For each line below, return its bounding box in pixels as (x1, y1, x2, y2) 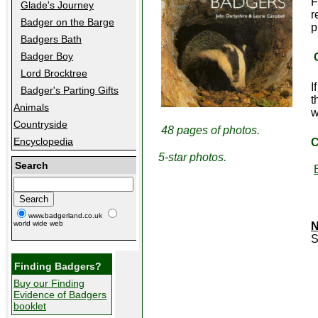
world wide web (13, 219, 63, 227)
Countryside (13, 119, 67, 130)
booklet (13, 300, 46, 312)
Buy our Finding (13, 278, 84, 289)
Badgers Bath (21, 33, 82, 45)
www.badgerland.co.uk (28, 212, 104, 219)
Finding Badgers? (14, 261, 102, 272)
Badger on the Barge (21, 16, 114, 28)
